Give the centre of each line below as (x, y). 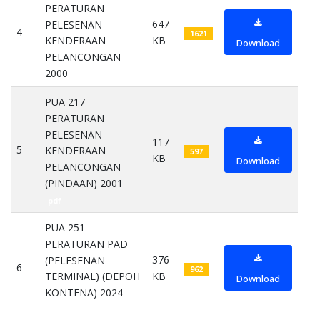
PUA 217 (65, 102)
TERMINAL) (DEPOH (92, 276)
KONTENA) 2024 (84, 293)
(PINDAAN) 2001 (84, 183)
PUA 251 (65, 228)
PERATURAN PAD (86, 244)
